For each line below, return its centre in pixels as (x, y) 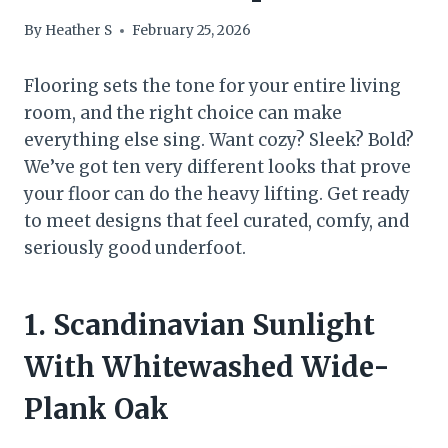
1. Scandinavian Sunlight (199, 325)
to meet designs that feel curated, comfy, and (216, 221)
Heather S (79, 31)
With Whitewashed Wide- (207, 367)
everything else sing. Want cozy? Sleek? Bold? (219, 140)
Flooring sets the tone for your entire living (212, 86)
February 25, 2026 (192, 31)
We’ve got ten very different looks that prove (217, 167)
